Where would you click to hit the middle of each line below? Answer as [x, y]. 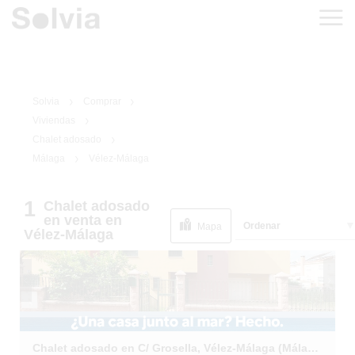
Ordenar [262, 225]
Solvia [46, 101]
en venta [74, 220]
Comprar [102, 101]
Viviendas [54, 120]
